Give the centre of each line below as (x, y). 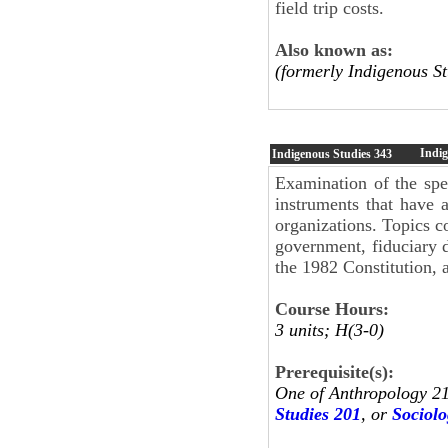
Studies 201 (318, 413)
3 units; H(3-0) (329, 329)
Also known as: (334, 49)
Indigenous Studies (323, 153)
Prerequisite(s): (334, 371)
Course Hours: (332, 308)
